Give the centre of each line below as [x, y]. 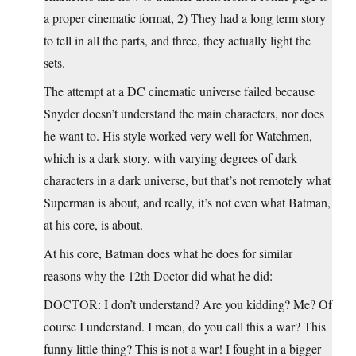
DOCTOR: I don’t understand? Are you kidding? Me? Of [188, 304]
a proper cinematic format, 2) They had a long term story [185, 17]
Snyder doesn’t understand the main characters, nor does [184, 113]
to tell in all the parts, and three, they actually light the [177, 40]
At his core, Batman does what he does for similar [168, 253]
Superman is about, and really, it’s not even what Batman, [187, 202]
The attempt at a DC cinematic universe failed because [179, 91]
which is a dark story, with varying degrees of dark [170, 157]
